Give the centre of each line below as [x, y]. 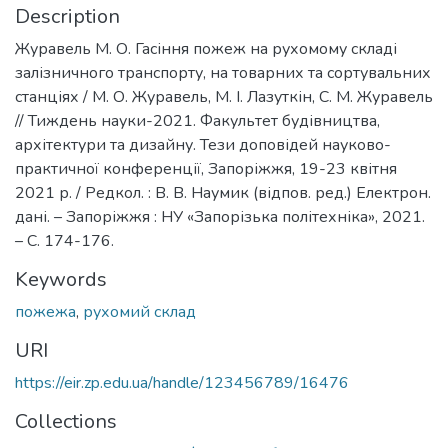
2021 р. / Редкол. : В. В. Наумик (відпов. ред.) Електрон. [223, 193]
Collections [66, 421]
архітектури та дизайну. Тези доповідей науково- [203, 145]
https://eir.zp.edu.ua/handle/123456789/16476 [182, 383]
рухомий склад [139, 312]
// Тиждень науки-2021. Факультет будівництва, [197, 121]
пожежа [45, 312]
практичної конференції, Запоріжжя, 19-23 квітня [206, 169]
